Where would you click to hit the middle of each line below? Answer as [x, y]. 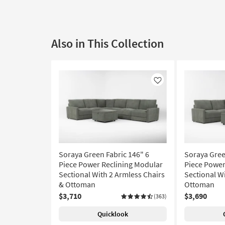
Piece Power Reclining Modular [111, 164]
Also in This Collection [107, 44]
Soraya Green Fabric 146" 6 [104, 154]
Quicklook [113, 214]
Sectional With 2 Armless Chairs [112, 175]
